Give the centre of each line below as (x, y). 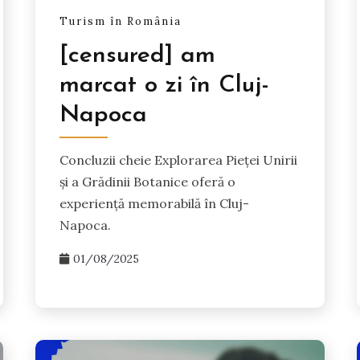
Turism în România (121, 21)
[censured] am (138, 56)
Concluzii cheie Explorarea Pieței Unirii (179, 160)
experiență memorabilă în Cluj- (155, 204)
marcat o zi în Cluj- (165, 86)
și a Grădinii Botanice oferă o (148, 182)
